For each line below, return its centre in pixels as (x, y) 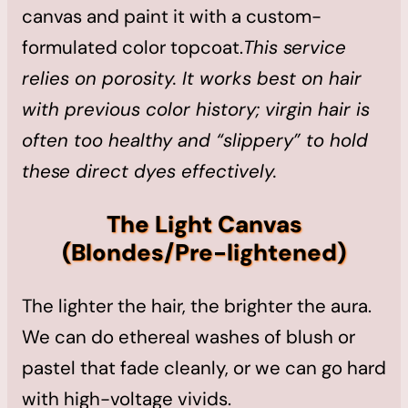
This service (295, 48)
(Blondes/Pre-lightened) (204, 252)
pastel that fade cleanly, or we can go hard (204, 367)
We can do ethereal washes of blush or (189, 337)
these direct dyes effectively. (149, 172)
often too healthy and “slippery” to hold (195, 141)
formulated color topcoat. (133, 48)
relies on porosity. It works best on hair (192, 79)
